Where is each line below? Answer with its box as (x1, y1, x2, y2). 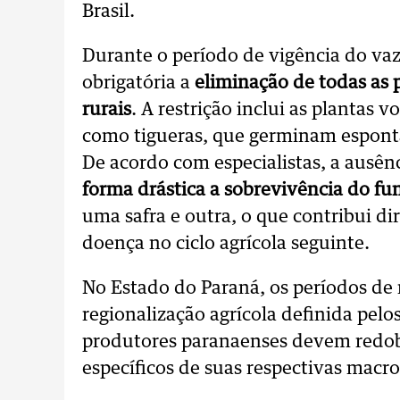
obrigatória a (82, 74, 195, 92)
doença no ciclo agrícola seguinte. (82, 235, 370, 253)
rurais (82, 101, 131, 119)
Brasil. (82, 3, 135, 21)
